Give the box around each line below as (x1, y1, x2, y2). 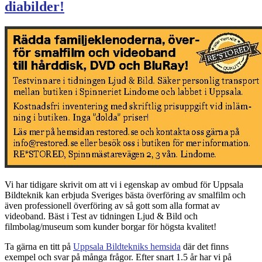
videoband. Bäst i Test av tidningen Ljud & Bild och (5, 211, 198, 221)
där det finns (181, 241, 229, 251)
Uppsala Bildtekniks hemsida (73, 241, 181, 251)
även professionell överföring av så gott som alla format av (5, 200, 220, 211)
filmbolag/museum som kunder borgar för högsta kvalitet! (5, 221, 216, 232)
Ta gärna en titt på (5, 241, 73, 251)
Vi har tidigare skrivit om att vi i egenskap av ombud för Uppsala (5, 179, 243, 189)
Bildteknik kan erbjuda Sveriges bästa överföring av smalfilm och (5, 189, 246, 200)
